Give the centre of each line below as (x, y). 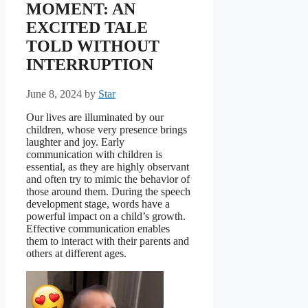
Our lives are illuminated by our (95, 118)
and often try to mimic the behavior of (108, 179)
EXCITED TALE (87, 28)
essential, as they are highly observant (108, 167)
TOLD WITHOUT (93, 46)
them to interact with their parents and (108, 241)
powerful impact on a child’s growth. (106, 217)
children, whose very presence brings (107, 130)
